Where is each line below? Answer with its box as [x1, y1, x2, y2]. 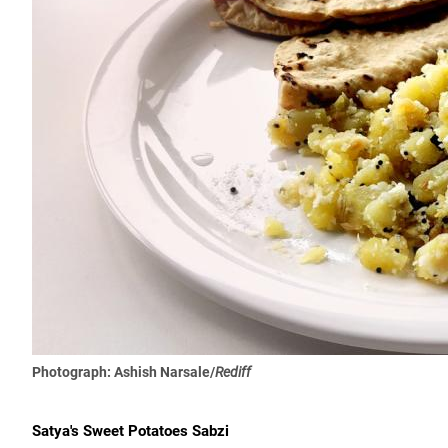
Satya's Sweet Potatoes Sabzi [32, 422, 229, 440]
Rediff [215, 364, 251, 380]
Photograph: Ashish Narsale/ [32, 364, 215, 380]
